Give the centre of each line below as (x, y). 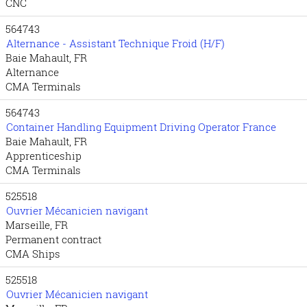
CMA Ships (33, 254)
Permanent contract (53, 239)
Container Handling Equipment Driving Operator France (141, 127)
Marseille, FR (37, 225)
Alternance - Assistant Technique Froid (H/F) (115, 43)
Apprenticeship (44, 156)
